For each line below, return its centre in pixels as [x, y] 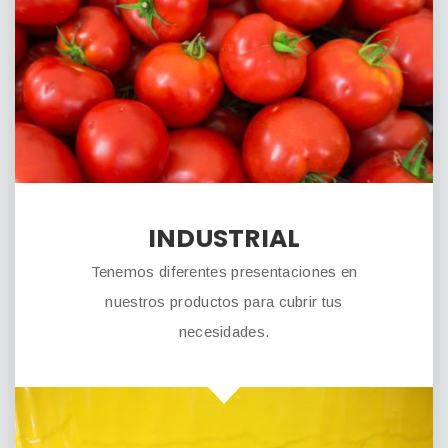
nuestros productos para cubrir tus [224, 301]
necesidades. [224, 331]
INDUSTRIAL [224, 238]
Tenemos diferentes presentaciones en [224, 271]
